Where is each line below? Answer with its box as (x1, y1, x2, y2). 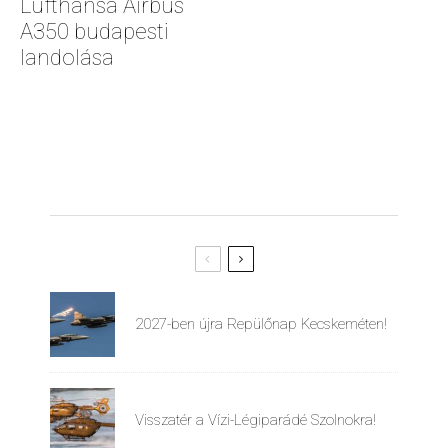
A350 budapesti (20, 18, 169, 44)
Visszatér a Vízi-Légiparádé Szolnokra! (135, 411, 376, 429)
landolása (20, 44, 114, 70)
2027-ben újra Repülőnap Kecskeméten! (135, 315, 387, 333)
